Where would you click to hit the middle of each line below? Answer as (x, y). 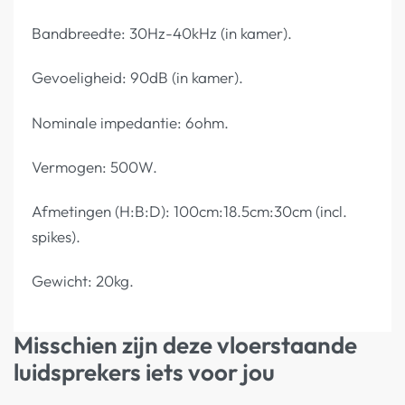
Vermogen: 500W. (94, 166)
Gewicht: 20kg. (83, 281)
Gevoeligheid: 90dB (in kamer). (137, 78)
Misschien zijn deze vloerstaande (185, 344)
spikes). (56, 237)
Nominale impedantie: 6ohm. (130, 122)
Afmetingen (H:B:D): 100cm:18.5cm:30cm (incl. (189, 212)
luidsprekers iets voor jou (144, 372)
